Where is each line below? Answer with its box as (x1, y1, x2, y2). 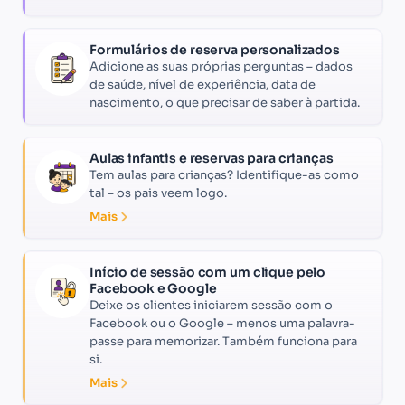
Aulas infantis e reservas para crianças (89, 149, 334, 166)
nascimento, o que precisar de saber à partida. (89, 94, 360, 110)
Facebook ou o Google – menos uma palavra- (89, 315, 355, 331)
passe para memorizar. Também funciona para (89, 333, 357, 349)
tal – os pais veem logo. (89, 184, 227, 201)
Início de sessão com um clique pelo (89, 263, 326, 280)
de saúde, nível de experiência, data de (89, 76, 316, 92)
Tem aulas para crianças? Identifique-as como (89, 166, 359, 183)
